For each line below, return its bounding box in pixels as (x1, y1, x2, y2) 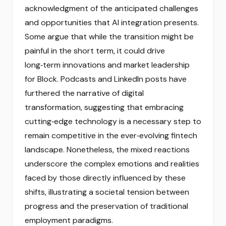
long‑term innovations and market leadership (25, 60, 190, 70)
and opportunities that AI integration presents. (25, 17, 199, 28)
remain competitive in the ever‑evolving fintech (25, 130, 197, 141)
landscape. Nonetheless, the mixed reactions (25, 144, 190, 155)
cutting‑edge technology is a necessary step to (25, 116, 201, 127)
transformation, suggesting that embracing (25, 102, 184, 112)
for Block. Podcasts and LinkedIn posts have (25, 74, 187, 84)
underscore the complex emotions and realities (25, 158, 199, 169)
